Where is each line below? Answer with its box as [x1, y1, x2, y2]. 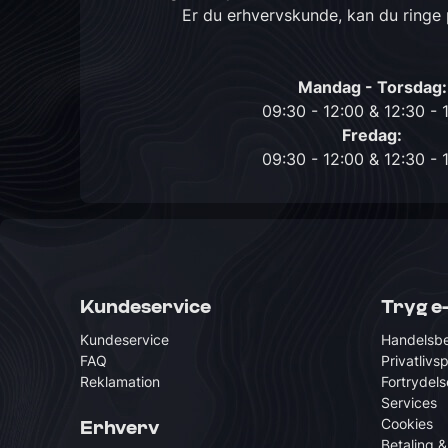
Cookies [381, 415, 433, 432]
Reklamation [80, 373, 160, 390]
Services [381, 394, 437, 411]
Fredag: [342, 125, 402, 145]
